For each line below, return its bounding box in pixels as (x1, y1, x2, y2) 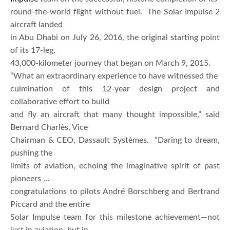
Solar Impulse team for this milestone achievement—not (10, 213, 220, 221)
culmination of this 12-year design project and (10, 84, 220, 93)
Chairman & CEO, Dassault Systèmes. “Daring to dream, (10, 136, 220, 144)
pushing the (10, 148, 52, 157)
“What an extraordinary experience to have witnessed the (10, 71, 218, 80)
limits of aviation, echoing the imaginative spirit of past (10, 161, 220, 170)
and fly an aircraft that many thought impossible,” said (10, 110, 220, 119)
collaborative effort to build (10, 97, 109, 106)
